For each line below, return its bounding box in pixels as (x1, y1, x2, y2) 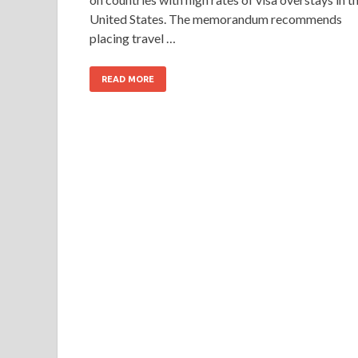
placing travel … (89, 30, 176, 46)
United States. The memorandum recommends (89, 10, 342, 26)
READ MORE (101, 74, 154, 84)
